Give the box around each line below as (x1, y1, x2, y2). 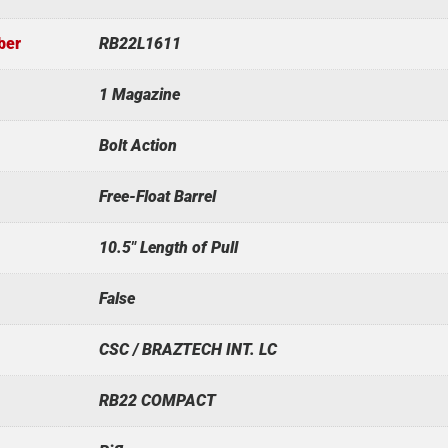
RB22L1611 (98, 33, 181, 53)
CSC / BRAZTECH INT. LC (98, 339, 277, 359)
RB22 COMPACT (98, 390, 216, 410)
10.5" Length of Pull (98, 237, 238, 257)
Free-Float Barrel (98, 186, 216, 206)
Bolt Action (98, 135, 177, 155)
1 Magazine (98, 84, 180, 104)
